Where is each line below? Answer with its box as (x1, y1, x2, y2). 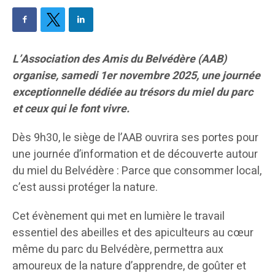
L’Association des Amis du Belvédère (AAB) (12, 51, 227, 68)
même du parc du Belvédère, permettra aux (12, 241, 223, 258)
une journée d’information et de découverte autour (12, 146, 258, 163)
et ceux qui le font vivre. (12, 101, 130, 118)
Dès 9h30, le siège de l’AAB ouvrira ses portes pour (12, 130, 258, 147)
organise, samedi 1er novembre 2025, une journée (12, 68, 260, 85)
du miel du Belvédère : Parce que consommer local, (12, 163, 261, 180)
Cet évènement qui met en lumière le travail (12, 208, 225, 225)
